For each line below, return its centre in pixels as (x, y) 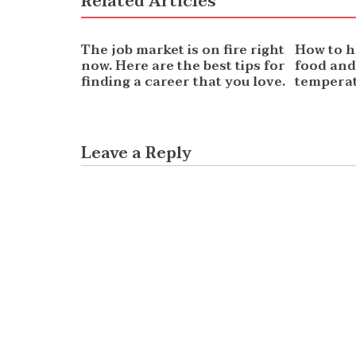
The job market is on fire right (183, 50)
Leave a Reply (136, 154)
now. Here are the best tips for (183, 66)
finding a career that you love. (183, 82)
